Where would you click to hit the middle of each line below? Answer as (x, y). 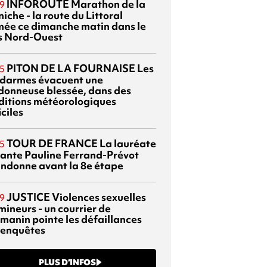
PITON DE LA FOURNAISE (71, 68)
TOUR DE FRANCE (52, 143)
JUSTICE (28, 197)
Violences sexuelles (98, 197)
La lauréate (127, 143)
